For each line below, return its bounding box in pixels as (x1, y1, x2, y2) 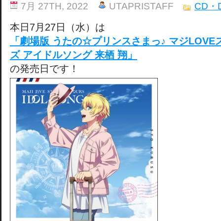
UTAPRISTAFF (109, 1, 174, 11)
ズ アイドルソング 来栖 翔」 (10, 49, 137, 60)
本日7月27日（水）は (10, 22, 105, 33)
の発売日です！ (10, 63, 79, 74)
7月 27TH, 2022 (21, 1, 88, 11)
